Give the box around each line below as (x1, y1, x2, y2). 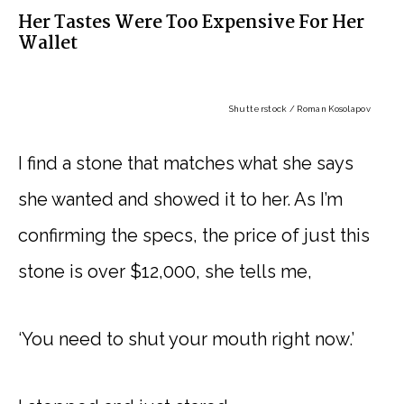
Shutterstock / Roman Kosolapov (228, 103, 371, 114)
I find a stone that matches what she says (18, 151, 353, 174)
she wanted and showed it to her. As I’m (18, 188, 343, 210)
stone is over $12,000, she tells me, (18, 260, 312, 282)
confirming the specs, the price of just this (18, 224, 370, 246)
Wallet (18, 29, 78, 59)
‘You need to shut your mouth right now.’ (18, 327, 354, 350)
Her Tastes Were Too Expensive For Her (18, 8, 364, 38)
